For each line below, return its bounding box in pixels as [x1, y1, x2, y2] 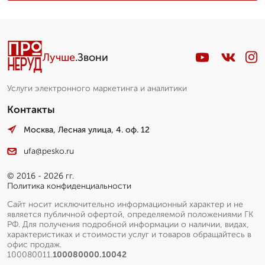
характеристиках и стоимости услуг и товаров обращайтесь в [7, 230, 251, 240]
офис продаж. [7, 240, 62, 250]
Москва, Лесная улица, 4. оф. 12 [24, 124, 150, 135]
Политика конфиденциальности [7, 181, 131, 192]
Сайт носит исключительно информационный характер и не [7, 199, 243, 210]
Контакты [7, 103, 55, 115]
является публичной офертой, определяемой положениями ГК [7, 209, 253, 220]
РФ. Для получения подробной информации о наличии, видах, [7, 219, 249, 230]
